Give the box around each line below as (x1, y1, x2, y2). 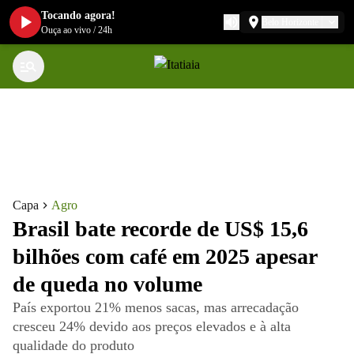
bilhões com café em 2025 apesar (13, 244, 317, 269)
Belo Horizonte (262, 17, 318, 28)
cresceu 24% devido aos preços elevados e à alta (13, 318, 291, 334)
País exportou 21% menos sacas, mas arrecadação (13, 299, 299, 315)
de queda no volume (13, 272, 202, 296)
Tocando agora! (41, 9, 115, 21)
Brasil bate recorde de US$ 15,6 (13, 217, 308, 241)
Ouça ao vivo (41, 24, 91, 36)
